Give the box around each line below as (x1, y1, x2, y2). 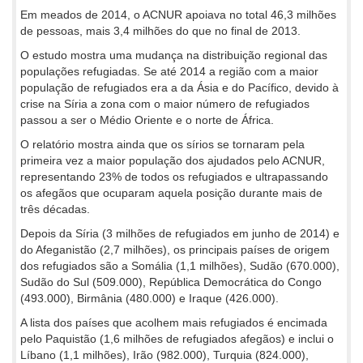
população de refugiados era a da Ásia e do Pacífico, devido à (20, 80, 339, 94)
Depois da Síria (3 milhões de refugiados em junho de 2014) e (20, 226, 340, 240)
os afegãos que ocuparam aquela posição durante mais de (20, 186, 322, 199)
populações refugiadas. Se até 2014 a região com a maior (20, 64, 318, 78)
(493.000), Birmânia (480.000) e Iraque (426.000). (20, 291, 279, 305)
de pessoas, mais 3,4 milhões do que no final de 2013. (20, 23, 301, 37)
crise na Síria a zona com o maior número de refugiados (20, 96, 310, 110)
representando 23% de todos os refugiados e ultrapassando (20, 169, 328, 183)
